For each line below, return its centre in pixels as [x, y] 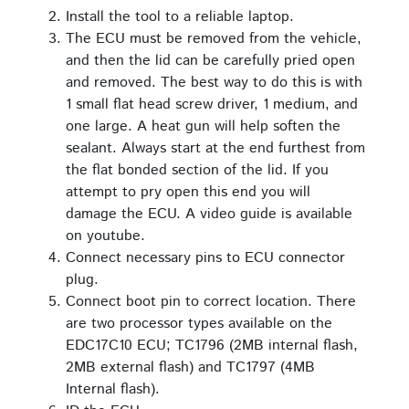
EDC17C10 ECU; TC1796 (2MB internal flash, [212, 346]
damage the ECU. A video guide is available [209, 215]
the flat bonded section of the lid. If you [197, 171]
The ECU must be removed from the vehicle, [214, 39]
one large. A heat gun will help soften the [203, 127]
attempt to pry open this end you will [188, 193]
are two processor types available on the [199, 324]
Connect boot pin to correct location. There [211, 302]
